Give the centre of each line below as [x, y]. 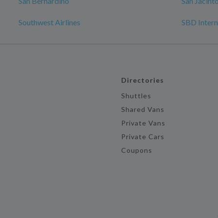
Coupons [137, 150]
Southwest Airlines [49, 22]
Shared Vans [143, 109]
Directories [143, 80]
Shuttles [136, 96]
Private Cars [143, 136]
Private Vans [143, 123]
